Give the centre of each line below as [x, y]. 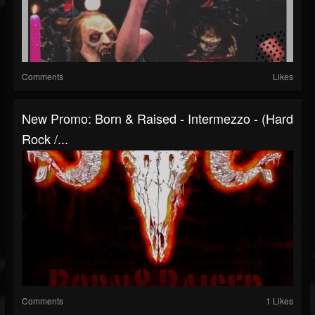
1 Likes [279, 301]
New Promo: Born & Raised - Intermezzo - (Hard [157, 118]
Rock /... [45, 139]
